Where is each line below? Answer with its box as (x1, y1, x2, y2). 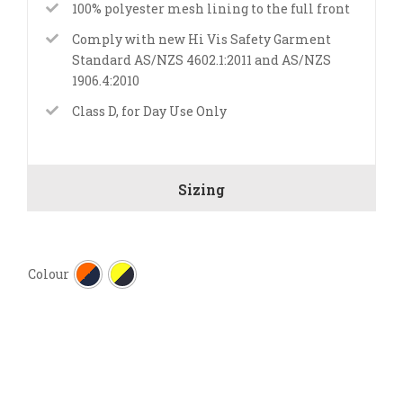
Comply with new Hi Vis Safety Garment (71, 30, 331, 48)
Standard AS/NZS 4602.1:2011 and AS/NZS (71, 50, 331, 68)
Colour (28, 265, 69, 282)
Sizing (178, 180, 225, 199)
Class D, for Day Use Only (71, 102, 227, 120)
